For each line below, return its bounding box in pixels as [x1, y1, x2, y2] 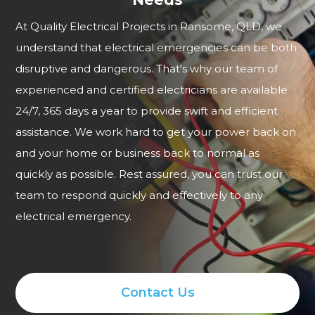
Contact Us [120, 285, 195, 301]
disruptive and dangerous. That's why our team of [15, 62, 278, 76]
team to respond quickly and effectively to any [15, 188, 264, 202]
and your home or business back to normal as [15, 146, 260, 160]
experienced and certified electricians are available [15, 83, 288, 97]
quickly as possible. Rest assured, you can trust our [15, 167, 283, 181]
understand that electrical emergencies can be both [15, 41, 297, 55]
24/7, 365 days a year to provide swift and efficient [15, 104, 278, 118]
